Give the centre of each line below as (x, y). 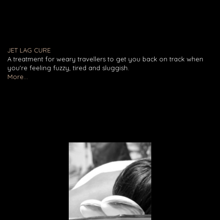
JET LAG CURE (29, 50)
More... (18, 76)
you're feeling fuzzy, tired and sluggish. (68, 68)
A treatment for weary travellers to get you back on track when (105, 59)
